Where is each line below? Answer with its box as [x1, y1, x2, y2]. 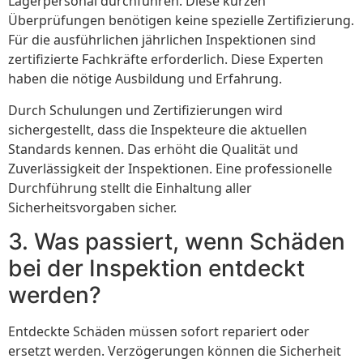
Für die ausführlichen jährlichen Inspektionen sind [8, 31, 316, 49]
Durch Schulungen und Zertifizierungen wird [8, 100, 283, 119]
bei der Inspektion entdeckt [8, 254, 305, 282]
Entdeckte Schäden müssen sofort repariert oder [8, 322, 310, 340]
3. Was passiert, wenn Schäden [8, 227, 345, 255]
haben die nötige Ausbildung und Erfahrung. [8, 70, 282, 88]
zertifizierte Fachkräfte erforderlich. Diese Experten [8, 50, 323, 69]
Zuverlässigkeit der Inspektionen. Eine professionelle [8, 159, 332, 177]
